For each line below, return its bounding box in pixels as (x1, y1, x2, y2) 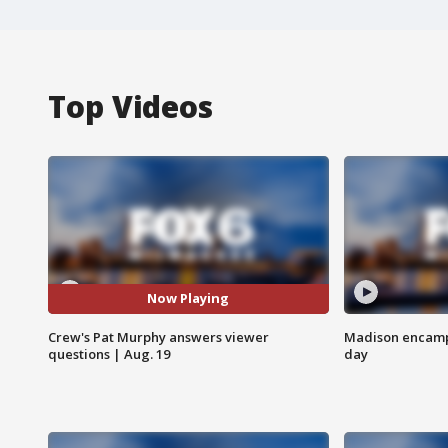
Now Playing (147, 289, 230, 308)
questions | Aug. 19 (48, 344, 170, 363)
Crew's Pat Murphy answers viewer (48, 327, 269, 346)
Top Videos (48, 85, 213, 127)
